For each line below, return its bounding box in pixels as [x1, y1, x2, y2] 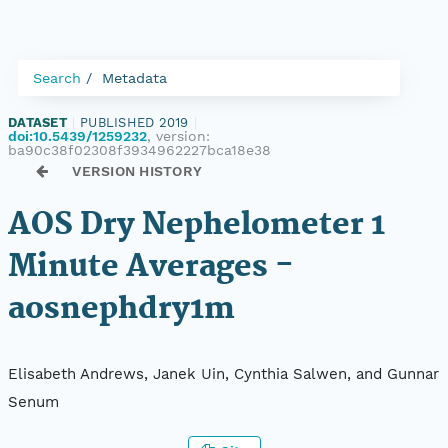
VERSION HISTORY [72, 163, 203, 179]
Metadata [102, 70, 167, 86]
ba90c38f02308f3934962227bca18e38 [8, 142, 271, 158]
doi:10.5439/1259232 [8, 128, 147, 144]
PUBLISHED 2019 [80, 115, 189, 130]
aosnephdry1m [8, 285, 235, 334]
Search [33, 70, 81, 86]
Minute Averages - [8, 243, 294, 292]
